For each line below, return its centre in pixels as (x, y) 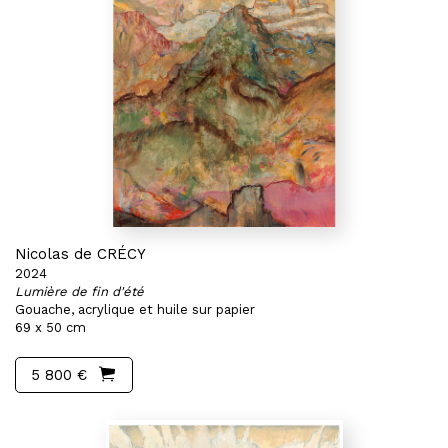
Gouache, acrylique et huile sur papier (135, 309)
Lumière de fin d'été (79, 291)
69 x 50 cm (50, 327)
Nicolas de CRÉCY (80, 254)
